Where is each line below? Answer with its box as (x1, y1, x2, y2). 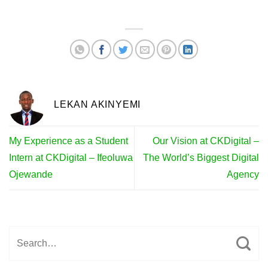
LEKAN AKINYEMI (54, 99, 141, 109)
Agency (227, 169, 259, 180)
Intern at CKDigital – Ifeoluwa (9, 153, 133, 163)
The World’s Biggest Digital (143, 153, 259, 163)
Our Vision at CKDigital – (153, 136, 259, 147)
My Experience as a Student (9, 136, 128, 147)
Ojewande (9, 169, 53, 180)
